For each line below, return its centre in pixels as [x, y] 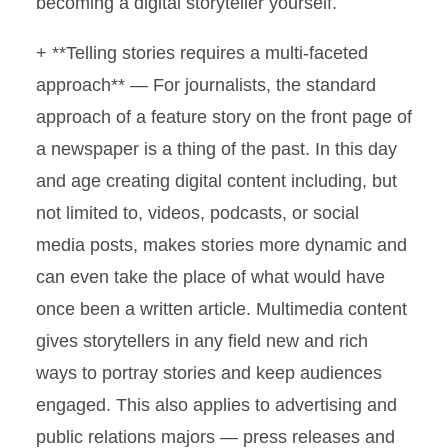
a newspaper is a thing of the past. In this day [216, 149]
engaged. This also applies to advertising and [216, 405]
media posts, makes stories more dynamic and [221, 245]
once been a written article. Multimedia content [221, 309]
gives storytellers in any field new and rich [202, 341]
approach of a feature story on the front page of [224, 117]
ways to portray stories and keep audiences [209, 373]
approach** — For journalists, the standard [206, 85]
